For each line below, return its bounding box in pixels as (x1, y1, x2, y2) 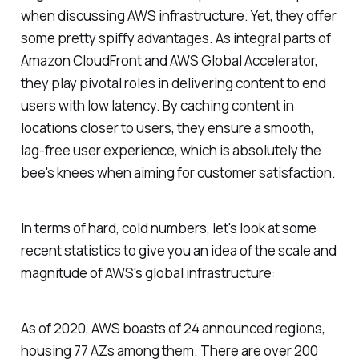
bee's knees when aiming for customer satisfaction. (20, 163, 336, 183)
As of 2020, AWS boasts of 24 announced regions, (20, 318, 325, 337)
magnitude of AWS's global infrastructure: (20, 263, 276, 282)
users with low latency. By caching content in (20, 96, 294, 115)
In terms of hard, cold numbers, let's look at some (20, 218, 317, 237)
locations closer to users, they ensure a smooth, (20, 119, 314, 138)
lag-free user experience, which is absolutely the (20, 141, 321, 160)
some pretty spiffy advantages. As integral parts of (20, 29, 331, 48)
